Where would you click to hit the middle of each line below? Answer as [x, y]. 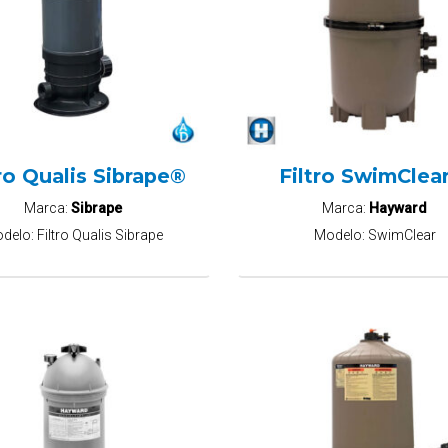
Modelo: [340, 235]
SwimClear [401, 235]
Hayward [398, 207]
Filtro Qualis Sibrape [99, 235]
